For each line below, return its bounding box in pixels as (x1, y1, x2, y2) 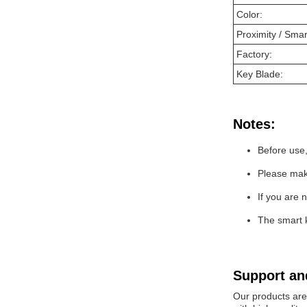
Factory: (236, 49, 272, 60)
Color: (236, 9, 262, 20)
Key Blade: (236, 69, 283, 79)
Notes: (233, 116, 275, 132)
